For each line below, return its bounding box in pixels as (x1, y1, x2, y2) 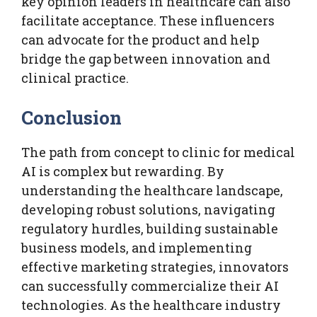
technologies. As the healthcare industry (21, 296, 281, 313)
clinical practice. (21, 69, 129, 86)
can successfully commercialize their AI (21, 277, 279, 294)
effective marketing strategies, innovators (21, 258, 289, 275)
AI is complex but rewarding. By (21, 162, 224, 180)
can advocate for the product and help (21, 30, 259, 48)
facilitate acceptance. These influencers (21, 11, 275, 29)
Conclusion (21, 105, 122, 129)
